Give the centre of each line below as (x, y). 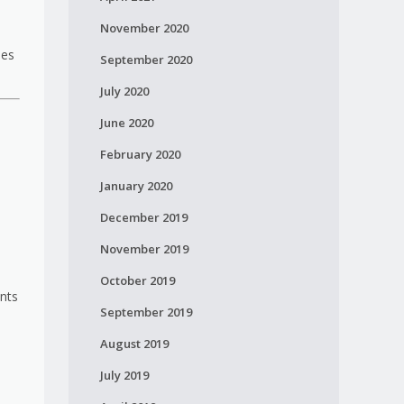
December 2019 (143, 217)
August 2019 (134, 344)
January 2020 (136, 186)
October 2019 (137, 280)
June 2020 (126, 123)
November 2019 (144, 249)
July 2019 (124, 375)
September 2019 (146, 312)
